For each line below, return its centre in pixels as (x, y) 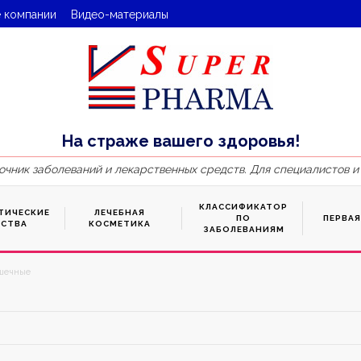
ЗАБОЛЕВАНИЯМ (243, 229)
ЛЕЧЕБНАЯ (120, 212)
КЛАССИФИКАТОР (243, 207)
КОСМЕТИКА (120, 224)
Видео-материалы (120, 15)
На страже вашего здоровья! (180, 141)
